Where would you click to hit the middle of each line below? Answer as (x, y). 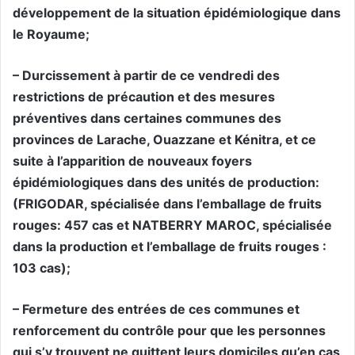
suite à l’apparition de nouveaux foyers (132, 161)
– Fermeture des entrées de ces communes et (156, 309)
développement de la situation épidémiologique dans (177, 13)
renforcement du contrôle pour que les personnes (169, 331)
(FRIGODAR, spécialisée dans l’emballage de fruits (167, 204)
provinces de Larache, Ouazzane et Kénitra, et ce (164, 140)
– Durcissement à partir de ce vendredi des (146, 76)
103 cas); (42, 268)
